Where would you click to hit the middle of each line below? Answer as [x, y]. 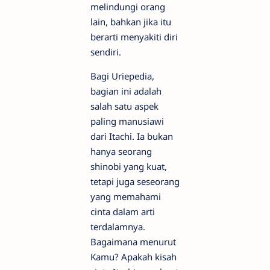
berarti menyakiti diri [134, 37]
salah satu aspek [124, 106]
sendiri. [106, 52]
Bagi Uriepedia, [122, 76]
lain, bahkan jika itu [131, 22]
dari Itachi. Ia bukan [132, 137]
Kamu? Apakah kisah [133, 257]
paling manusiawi [127, 121]
